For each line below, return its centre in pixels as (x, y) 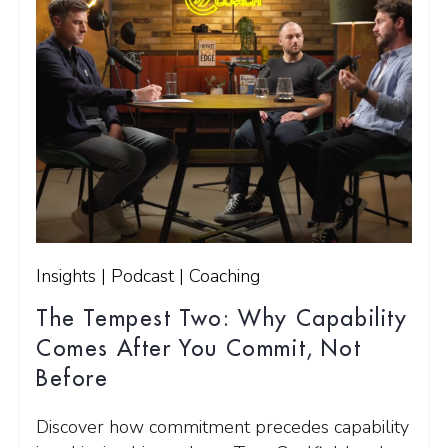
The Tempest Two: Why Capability (222, 319)
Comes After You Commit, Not (199, 349)
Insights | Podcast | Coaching (148, 276)
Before (72, 379)
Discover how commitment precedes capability (222, 427)
